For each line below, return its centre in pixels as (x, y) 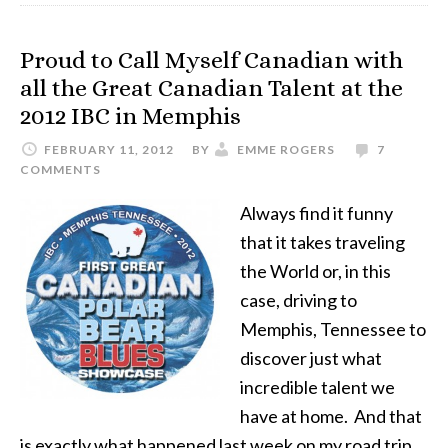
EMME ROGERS (286, 150)
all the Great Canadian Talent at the (211, 88)
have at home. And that (331, 416)
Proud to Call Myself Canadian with (211, 60)
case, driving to (298, 300)
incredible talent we (317, 387)
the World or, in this (315, 271)
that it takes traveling (322, 242)
